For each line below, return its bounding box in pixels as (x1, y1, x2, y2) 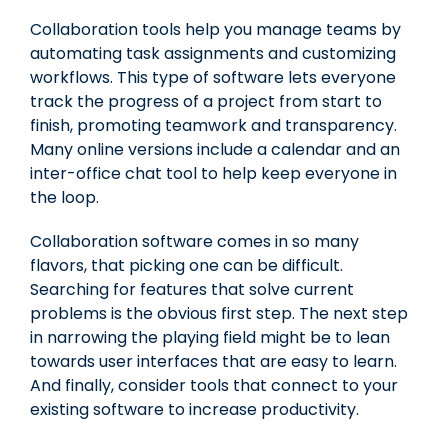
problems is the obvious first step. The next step (30, 301, 408, 325)
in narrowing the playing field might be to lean (30, 325, 390, 349)
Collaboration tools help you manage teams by (30, 17, 401, 41)
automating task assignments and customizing (30, 41, 396, 65)
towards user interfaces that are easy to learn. (30, 349, 397, 373)
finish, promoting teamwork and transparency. (30, 113, 397, 137)
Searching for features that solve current (30, 277, 354, 301)
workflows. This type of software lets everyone (30, 65, 396, 89)
